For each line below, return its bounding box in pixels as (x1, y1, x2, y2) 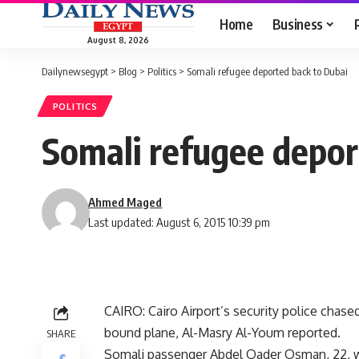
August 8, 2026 (87, 34, 149, 45)
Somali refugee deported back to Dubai (187, 65, 348, 78)
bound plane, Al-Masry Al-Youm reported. (104, 325, 341, 341)
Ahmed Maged (88, 195, 163, 210)
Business (272, 14, 323, 33)
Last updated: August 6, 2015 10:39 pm (88, 215, 271, 230)
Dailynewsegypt (42, 65, 108, 78)
